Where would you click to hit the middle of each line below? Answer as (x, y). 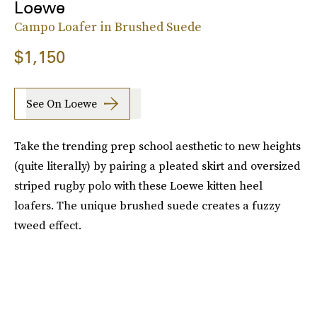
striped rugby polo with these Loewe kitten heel (138, 185)
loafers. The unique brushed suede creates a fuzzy (147, 205)
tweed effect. (48, 225)
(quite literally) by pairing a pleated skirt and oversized (157, 165)
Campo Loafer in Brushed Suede (108, 26)
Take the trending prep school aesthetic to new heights (157, 145)
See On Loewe (62, 104)
